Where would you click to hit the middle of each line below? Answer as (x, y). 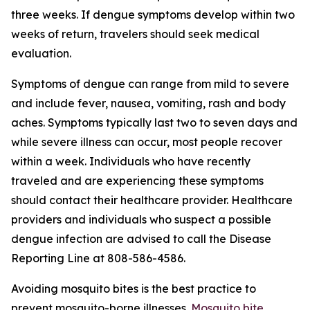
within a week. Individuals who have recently (131, 161)
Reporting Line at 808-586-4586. (98, 258)
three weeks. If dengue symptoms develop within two (153, 15)
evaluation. (41, 53)
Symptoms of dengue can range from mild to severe (150, 84)
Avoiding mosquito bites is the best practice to (134, 289)
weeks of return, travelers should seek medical (135, 34)
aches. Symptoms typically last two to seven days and (154, 122)
